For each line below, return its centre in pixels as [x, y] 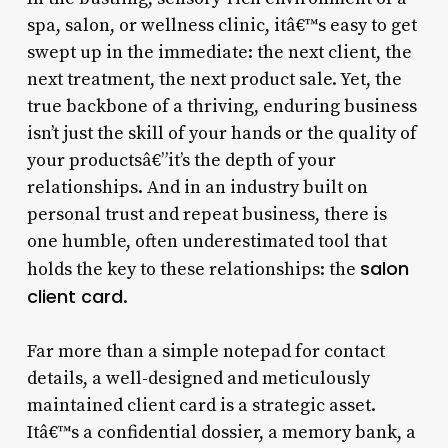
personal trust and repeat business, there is [206, 214]
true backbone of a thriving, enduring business [221, 106]
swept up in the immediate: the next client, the [219, 52]
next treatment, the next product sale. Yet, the [214, 79]
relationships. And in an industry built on [197, 187]
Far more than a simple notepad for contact [205, 351]
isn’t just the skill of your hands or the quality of [221, 133]
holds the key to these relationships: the [193, 269]
